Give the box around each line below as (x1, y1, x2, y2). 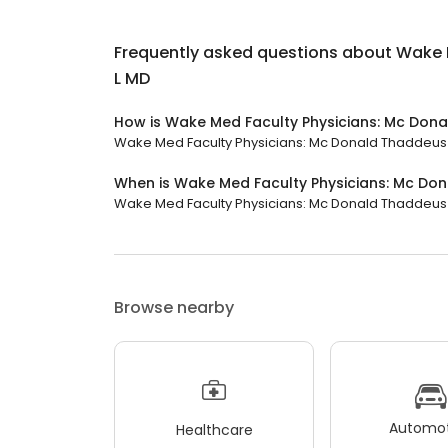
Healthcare (175, 419, 253, 440)
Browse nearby (114, 296, 234, 320)
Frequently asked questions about (114, 41, 396, 65)
